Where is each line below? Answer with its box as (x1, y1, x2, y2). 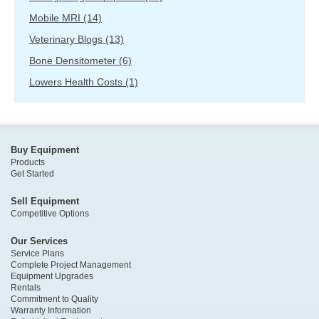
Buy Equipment (11, 144, 79, 155)
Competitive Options (11, 208, 89, 219)
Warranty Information (11, 305, 91, 315)
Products (11, 157, 45, 167)
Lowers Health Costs (29, 75, 125, 88)
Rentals (11, 282, 41, 293)
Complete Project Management (11, 259, 131, 270)
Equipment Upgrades (11, 271, 93, 281)
